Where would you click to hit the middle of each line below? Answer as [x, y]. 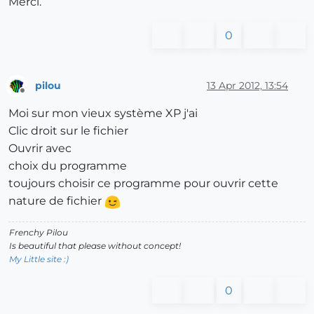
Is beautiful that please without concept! [95, 246]
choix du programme [68, 166]
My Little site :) [39, 259]
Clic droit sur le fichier [68, 131]
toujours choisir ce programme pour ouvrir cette [143, 184]
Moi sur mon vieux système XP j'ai [103, 114]
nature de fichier [56, 201]
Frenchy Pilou [39, 233]
